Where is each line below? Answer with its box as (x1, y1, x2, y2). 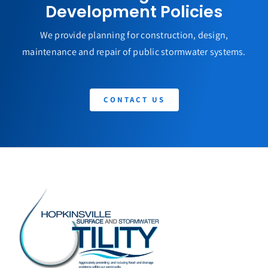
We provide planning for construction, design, (39, 28, 229, 41)
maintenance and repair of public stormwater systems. (22, 45, 246, 58)
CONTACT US (103, 94, 165, 105)
